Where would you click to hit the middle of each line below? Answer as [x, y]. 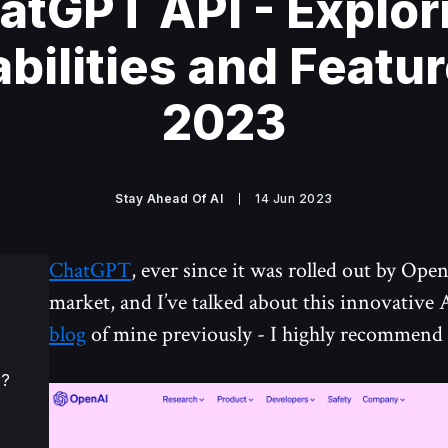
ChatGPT [90, 270]
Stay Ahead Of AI [169, 198]
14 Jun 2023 [294, 198]
